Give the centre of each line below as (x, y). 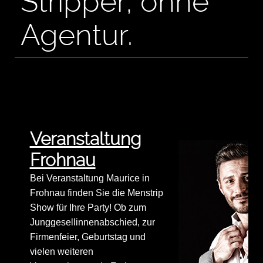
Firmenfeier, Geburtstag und (87, 237)
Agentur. (77, 35)
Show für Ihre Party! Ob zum (88, 208)
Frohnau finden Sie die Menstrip (96, 193)
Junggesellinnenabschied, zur (92, 222)
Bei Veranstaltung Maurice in (90, 178)
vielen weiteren (61, 252)
